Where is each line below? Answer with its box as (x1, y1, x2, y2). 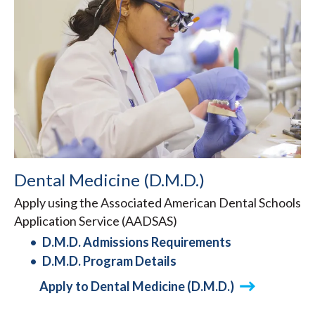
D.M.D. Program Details (42, 252, 176, 269)
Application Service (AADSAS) (14, 212, 177, 229)
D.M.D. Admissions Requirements (42, 233, 231, 250)
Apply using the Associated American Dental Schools (14, 194, 301, 210)
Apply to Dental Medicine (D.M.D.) (39, 278, 234, 294)
